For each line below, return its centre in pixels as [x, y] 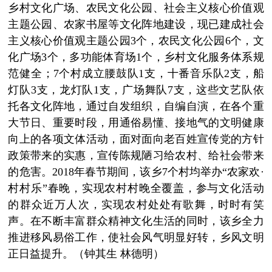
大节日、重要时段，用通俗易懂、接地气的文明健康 [136, 123]
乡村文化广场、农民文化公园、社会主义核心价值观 [136, 8]
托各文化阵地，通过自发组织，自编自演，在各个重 [136, 107]
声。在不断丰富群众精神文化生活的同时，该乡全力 [136, 221]
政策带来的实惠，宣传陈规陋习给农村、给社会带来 [136, 156]
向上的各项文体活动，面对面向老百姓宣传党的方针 [136, 139]
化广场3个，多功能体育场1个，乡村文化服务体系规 [136, 57]
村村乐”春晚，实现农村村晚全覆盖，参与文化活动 [136, 189]
